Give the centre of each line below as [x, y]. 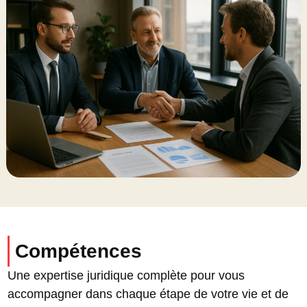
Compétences [79, 251]
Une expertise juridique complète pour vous [126, 276]
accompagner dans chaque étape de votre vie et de [148, 294]
